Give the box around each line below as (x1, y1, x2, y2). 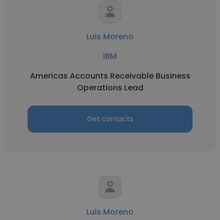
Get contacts (87, 114, 133, 124)
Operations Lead (77, 82, 143, 93)
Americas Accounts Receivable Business (29, 70, 191, 82)
